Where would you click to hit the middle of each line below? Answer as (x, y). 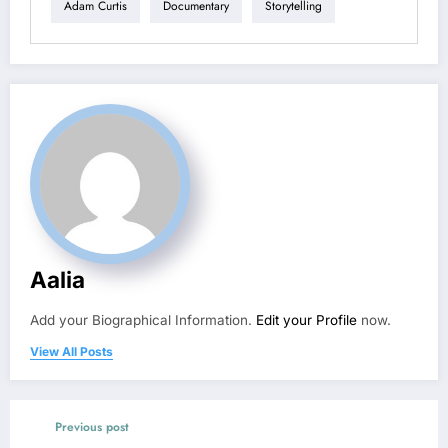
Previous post (92, 426)
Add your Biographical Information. (143, 319)
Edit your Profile (306, 319)
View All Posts (71, 351)
